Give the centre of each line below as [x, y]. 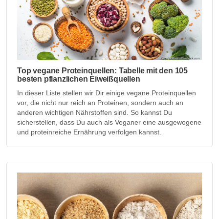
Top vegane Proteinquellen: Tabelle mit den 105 [102, 70]
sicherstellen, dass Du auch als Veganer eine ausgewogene [109, 122]
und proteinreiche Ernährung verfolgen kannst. [89, 132]
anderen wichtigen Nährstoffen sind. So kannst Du [95, 112]
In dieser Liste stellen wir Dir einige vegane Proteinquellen [107, 93]
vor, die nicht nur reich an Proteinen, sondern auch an [100, 102]
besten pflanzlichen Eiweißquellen [79, 79]
